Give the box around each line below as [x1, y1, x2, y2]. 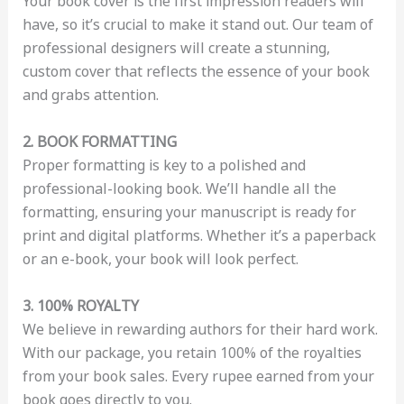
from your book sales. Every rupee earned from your [22, 365, 374, 386]
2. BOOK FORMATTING [22, 132, 177, 151]
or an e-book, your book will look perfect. [22, 249, 298, 269]
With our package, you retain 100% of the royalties [22, 342, 362, 363]
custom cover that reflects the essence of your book [22, 61, 370, 82]
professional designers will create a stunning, [22, 38, 330, 59]
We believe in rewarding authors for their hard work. [22, 318, 378, 339]
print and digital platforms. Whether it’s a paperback [22, 225, 376, 245]
